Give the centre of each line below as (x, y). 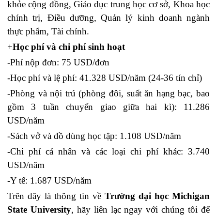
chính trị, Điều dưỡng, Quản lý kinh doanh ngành (108, 17)
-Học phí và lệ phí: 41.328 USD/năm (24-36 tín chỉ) (105, 77)
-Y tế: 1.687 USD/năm (51, 180)
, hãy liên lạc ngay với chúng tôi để (140, 209)
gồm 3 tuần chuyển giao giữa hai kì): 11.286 (108, 107)
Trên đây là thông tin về (56, 196)
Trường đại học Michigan (157, 196)
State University (39, 209)
